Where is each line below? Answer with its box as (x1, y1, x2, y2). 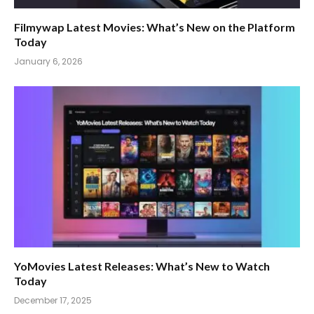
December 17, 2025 (14, 294, 92, 306)
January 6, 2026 (14, 55, 83, 68)
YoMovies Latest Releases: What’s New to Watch (14, 259, 270, 273)
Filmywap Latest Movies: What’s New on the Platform (14, 20, 295, 34)
